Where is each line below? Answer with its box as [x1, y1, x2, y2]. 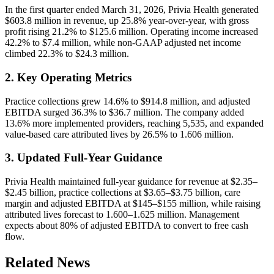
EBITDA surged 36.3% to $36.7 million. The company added [5, 106, 244, 117]
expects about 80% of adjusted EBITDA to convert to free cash [5, 220, 248, 231]
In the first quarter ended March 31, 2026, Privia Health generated [5, 4, 259, 15]
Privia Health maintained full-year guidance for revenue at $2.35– [5, 176, 257, 187]
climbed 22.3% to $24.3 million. [5, 48, 129, 59]
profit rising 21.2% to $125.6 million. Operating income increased [5, 26, 258, 37]
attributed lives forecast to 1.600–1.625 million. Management [5, 209, 239, 220]
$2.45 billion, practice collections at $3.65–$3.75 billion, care [5, 187, 240, 198]
